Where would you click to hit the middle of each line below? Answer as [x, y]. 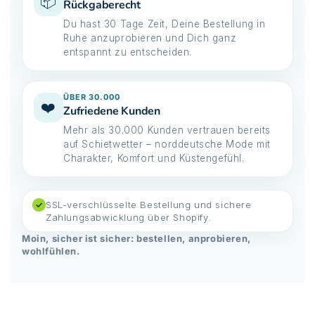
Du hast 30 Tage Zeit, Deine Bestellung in [165, 24]
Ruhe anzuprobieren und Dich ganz [150, 38]
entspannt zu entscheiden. [128, 52]
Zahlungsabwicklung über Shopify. [129, 217]
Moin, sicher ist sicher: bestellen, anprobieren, [136, 238]
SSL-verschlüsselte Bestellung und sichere [149, 204]
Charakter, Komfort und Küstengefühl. [154, 158]
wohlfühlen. [51, 251]
